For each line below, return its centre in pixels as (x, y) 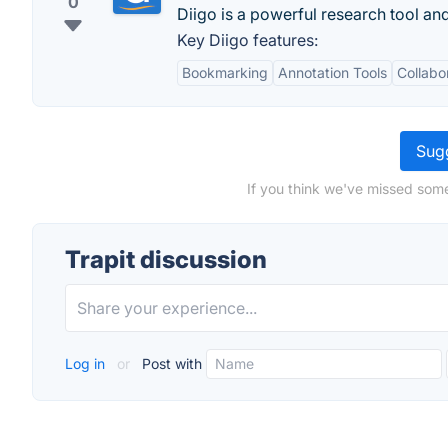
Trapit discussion (166, 259)
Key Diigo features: (247, 40)
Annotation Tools (332, 72)
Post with (170, 363)
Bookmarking (225, 72)
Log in (87, 363)
